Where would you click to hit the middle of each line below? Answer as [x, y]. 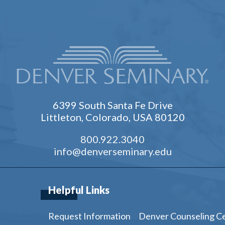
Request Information [89, 216]
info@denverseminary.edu [113, 151]
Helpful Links [79, 190]
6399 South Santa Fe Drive [113, 105]
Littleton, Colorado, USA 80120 [113, 117]
